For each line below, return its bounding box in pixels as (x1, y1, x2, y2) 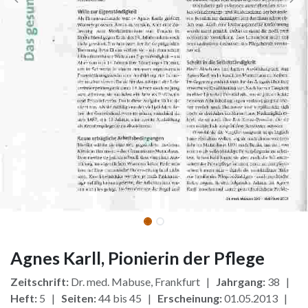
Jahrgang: (216, 275, 265, 289)
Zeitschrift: (10, 275, 69, 289)
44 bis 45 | (96, 291, 157, 305)
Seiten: (61, 291, 96, 305)
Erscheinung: (157, 291, 222, 305)
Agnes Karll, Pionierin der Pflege (10, 247, 265, 269)
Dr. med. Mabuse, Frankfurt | (69, 275, 216, 289)
